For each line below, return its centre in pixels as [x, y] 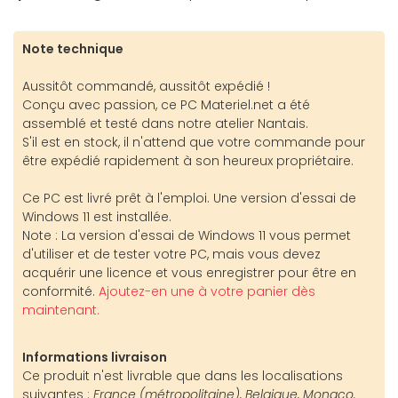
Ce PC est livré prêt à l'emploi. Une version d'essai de [189, 198]
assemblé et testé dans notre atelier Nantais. [165, 123]
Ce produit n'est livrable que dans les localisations [183, 375]
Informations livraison [95, 357]
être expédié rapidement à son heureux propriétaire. [188, 160]
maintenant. [61, 310]
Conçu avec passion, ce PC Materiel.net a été [166, 104]
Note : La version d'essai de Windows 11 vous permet [187, 235]
